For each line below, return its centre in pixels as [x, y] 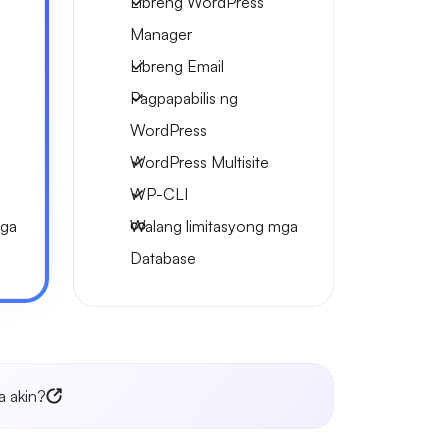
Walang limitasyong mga [214, 226]
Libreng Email [177, 66]
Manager [161, 34]
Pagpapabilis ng [184, 98]
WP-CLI [159, 194]
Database [163, 258]
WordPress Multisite [199, 162]
